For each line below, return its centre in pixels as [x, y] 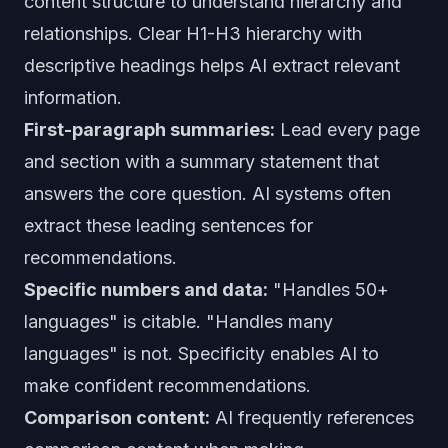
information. [73, 97]
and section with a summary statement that [201, 161]
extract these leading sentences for [168, 225]
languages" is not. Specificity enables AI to [201, 353]
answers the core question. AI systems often [207, 193]
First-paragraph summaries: [149, 129]
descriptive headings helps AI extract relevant [212, 65]
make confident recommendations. [167, 385]
